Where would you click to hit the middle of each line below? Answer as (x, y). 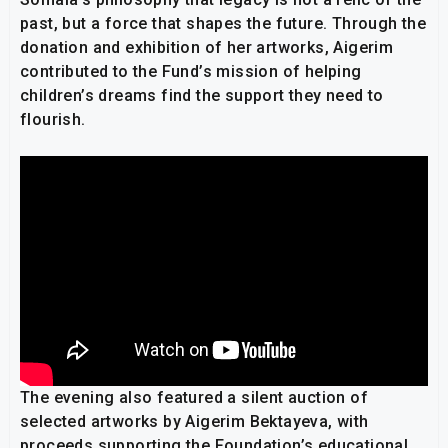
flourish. (53, 120)
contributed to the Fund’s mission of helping (191, 72)
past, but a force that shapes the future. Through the (223, 24)
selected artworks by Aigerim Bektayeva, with (194, 421)
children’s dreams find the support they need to (202, 96)
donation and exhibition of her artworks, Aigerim (207, 48)
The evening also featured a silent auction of (194, 397)
